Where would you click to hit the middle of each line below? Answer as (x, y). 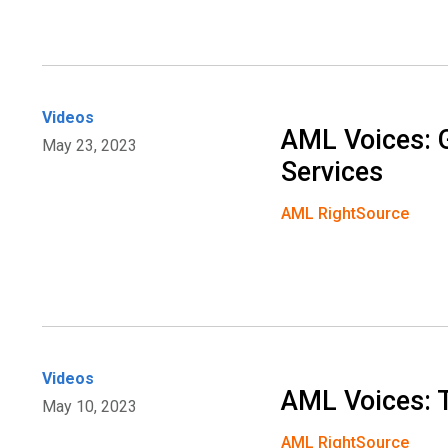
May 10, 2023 (89, 407)
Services (332, 172)
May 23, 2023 (89, 146)
